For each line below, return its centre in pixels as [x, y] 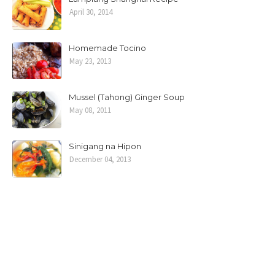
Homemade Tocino [107, 48]
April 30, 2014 [91, 12]
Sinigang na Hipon [105, 146]
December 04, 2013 [100, 159]
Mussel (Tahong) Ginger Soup [127, 97]
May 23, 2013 [90, 61]
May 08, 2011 [90, 110]
